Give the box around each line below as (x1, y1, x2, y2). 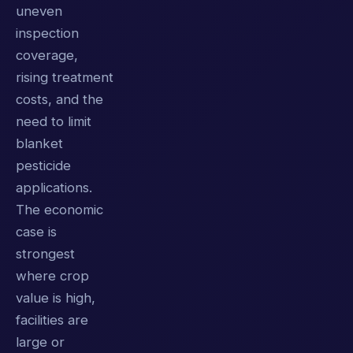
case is (16, 223, 57, 240)
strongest (16, 245, 75, 262)
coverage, (16, 46, 78, 63)
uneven (16, 2, 62, 19)
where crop (16, 267, 89, 284)
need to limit (16, 113, 91, 129)
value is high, (16, 289, 95, 306)
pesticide (16, 157, 71, 173)
